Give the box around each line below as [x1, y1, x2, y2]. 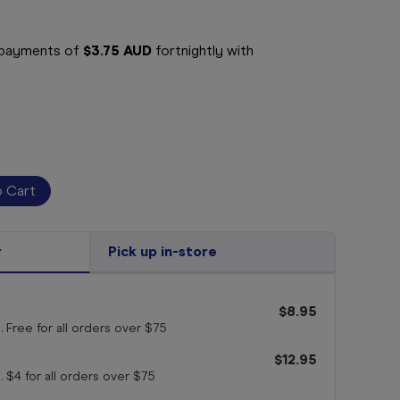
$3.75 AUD [83, 42, 152, 60]
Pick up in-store [107, 243, 217, 261]
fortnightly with [152, 42, 254, 60]
